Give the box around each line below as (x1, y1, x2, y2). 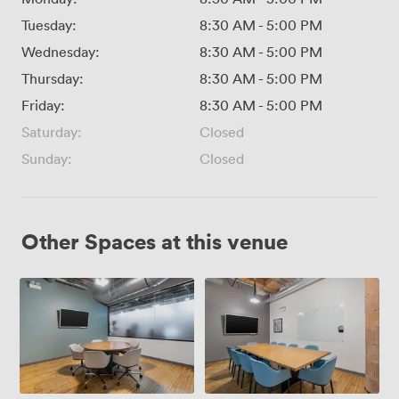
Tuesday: (21, 15, 77, 34)
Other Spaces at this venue (21, 226, 288, 255)
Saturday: (21, 122, 82, 141)
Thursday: (21, 69, 84, 87)
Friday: (21, 95, 65, 114)
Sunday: (21, 149, 72, 167)
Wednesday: (21, 42, 100, 61)
